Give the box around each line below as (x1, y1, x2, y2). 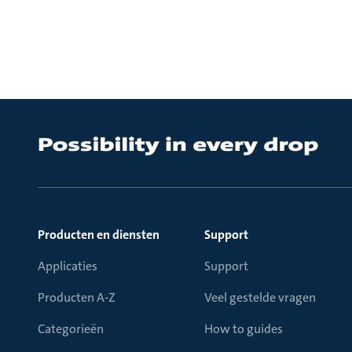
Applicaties (38, 258, 97, 274)
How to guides (204, 321, 283, 337)
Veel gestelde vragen (204, 289, 316, 306)
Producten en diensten (38, 226, 159, 243)
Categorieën (38, 321, 104, 337)
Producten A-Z (38, 289, 115, 306)
